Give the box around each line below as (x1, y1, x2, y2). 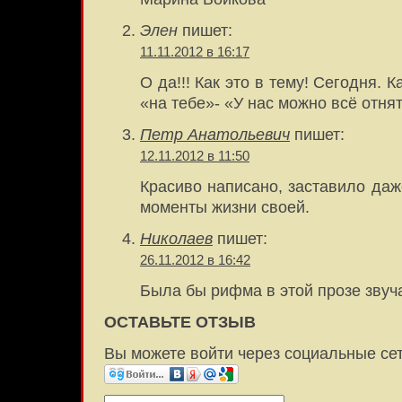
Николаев (140, 230, 213, 249)
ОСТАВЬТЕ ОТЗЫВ (104, 313, 256, 332)
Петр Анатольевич (140, 126, 290, 144)
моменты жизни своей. (140, 198, 310, 217)
